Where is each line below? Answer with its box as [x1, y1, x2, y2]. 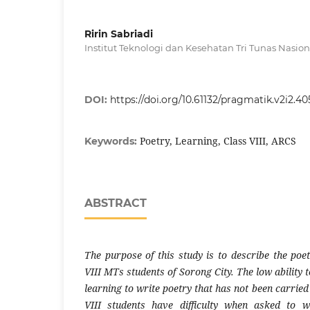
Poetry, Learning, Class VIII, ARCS [140, 134, 296, 147]
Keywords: [84, 134, 140, 147]
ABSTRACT [84, 196, 147, 210]
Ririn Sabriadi [84, 27, 153, 40]
